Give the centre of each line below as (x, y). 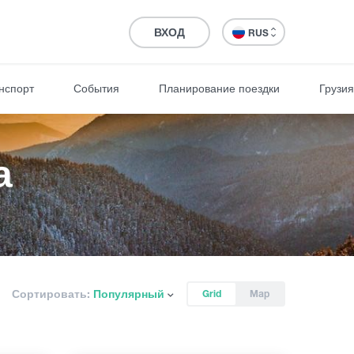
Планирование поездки (219, 88)
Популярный (129, 294)
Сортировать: (51, 294)
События (96, 88)
